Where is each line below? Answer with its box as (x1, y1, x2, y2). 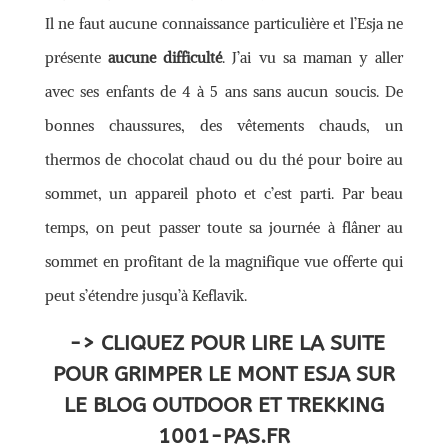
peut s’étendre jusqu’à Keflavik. (44, 285, 247, 305)
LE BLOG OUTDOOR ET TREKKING (63, 392, 384, 418)
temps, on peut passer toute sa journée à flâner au (44, 217, 404, 237)
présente (44, 47, 108, 67)
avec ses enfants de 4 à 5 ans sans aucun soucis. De (44, 81, 404, 101)
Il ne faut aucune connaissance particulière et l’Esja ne (44, 13, 404, 33)
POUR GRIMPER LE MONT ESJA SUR (52, 361, 395, 387)
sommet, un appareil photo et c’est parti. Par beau (44, 183, 404, 203)
